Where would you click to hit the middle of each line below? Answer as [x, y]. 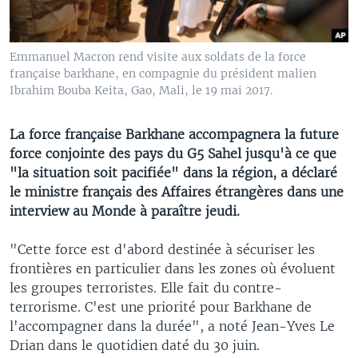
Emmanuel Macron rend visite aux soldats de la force [158, 56]
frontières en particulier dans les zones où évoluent [173, 268]
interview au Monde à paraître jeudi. [125, 211]
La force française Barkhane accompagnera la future [174, 134]
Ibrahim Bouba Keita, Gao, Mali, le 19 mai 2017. [141, 90]
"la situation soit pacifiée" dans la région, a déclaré [173, 172]
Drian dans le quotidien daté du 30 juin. [135, 345]
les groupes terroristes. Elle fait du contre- [146, 287]
